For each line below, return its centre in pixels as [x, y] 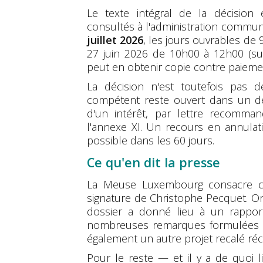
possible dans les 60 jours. [151, 141]
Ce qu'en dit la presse [154, 163]
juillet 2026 [115, 40]
